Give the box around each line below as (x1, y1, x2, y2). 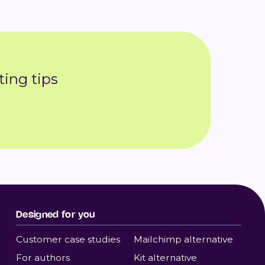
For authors (16, 252, 70, 263)
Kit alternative (133, 252, 197, 263)
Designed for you (16, 208, 95, 220)
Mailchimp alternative (133, 234, 233, 245)
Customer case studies (16, 234, 121, 245)
